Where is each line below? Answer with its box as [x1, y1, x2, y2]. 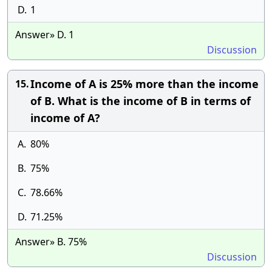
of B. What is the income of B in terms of [30, 93, 251, 108]
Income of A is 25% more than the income [30, 76, 259, 91]
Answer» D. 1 [15, 28, 74, 41]
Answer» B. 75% [15, 235, 87, 248]
